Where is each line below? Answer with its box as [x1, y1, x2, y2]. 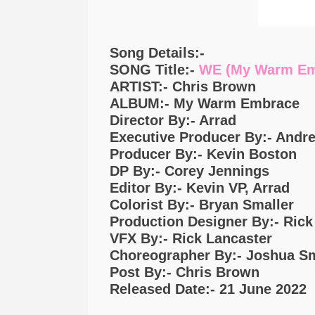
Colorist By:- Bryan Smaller [109, 196, 294, 212]
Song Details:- [109, 44, 205, 60]
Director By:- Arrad [109, 112, 236, 128]
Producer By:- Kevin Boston [109, 146, 297, 162]
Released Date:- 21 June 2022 [109, 281, 307, 297]
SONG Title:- [109, 61, 199, 77]
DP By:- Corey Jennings [109, 162, 269, 179]
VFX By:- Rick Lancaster [109, 230, 272, 246]
